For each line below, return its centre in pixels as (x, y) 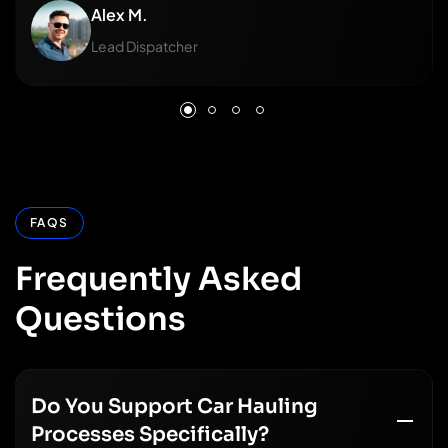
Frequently (103, 278)
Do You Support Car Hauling (174, 406)
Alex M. (119, 15)
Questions (100, 318)
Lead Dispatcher (144, 46)
